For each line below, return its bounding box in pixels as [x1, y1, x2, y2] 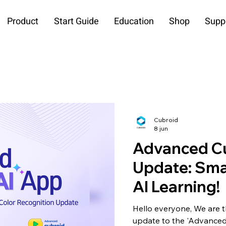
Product [7, 15, 38, 28]
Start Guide [54, 15, 99, 28]
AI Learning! [133, 177, 220, 196]
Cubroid [154, 116, 178, 124]
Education [114, 15, 154, 28]
